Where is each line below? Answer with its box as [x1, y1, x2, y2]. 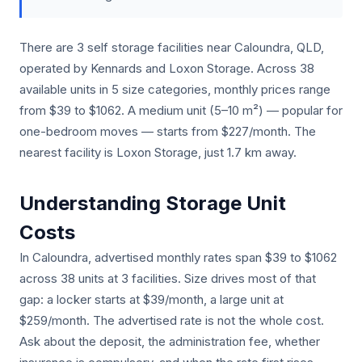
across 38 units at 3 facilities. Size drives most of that [19, 271, 316, 286]
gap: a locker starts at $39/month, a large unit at [19, 292, 284, 307]
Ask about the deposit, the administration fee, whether [19, 334, 320, 349]
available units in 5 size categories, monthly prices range [19, 82, 330, 97]
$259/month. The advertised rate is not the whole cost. [19, 313, 324, 328]
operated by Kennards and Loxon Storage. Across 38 [19, 61, 314, 76]
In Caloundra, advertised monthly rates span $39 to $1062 [19, 250, 337, 265]
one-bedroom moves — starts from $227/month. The [19, 124, 316, 139]
